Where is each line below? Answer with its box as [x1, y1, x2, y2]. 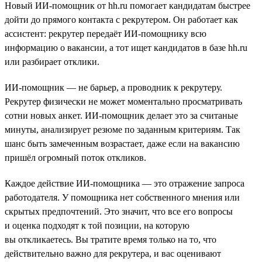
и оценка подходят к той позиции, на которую [5, 220, 189, 230]
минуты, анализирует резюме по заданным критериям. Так [5, 124, 240, 135]
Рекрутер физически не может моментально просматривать [5, 96, 242, 106]
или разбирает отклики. [5, 56, 99, 67]
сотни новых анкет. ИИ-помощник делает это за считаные [5, 110, 238, 120]
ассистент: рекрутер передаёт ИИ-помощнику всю [5, 28, 206, 39]
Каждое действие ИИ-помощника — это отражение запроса [5, 178, 244, 188]
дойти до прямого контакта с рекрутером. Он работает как [5, 14, 238, 25]
